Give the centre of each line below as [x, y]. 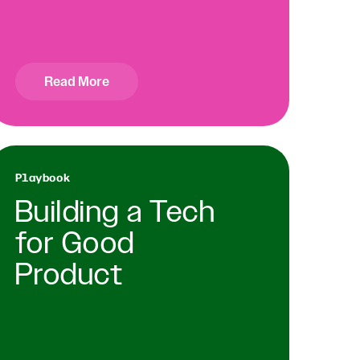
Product [69, 276]
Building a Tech [115, 213]
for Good [75, 244]
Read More [76, 81]
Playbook [43, 177]
